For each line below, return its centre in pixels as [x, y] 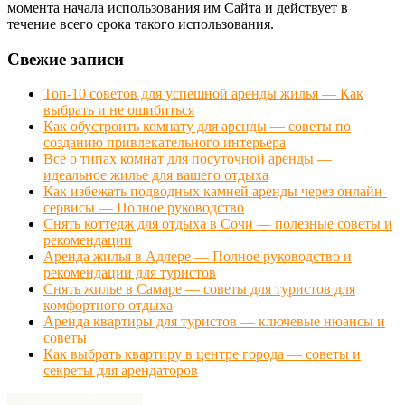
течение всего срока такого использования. [141, 24]
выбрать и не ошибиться [119, 110]
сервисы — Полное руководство [144, 208]
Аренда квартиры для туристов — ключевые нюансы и [214, 322]
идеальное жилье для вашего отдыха [156, 175]
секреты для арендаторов [121, 371]
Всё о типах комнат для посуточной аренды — [188, 159]
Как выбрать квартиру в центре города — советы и [202, 354]
